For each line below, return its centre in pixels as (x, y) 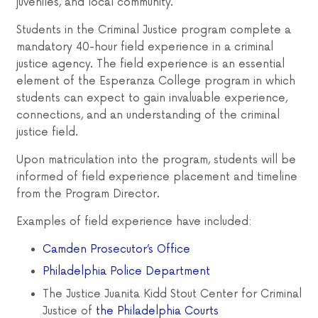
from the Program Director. (88, 194)
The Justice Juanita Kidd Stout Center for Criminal (172, 294)
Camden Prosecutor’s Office (116, 249)
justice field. (47, 132)
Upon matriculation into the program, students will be (156, 160)
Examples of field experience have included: (134, 221)
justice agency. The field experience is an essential (150, 64)
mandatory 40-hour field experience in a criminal (144, 47)
